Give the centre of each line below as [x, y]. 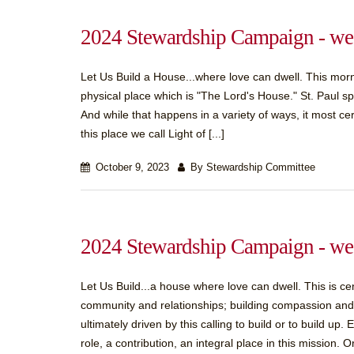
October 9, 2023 [131, 168]
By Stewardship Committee [251, 168]
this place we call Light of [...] [153, 134]
